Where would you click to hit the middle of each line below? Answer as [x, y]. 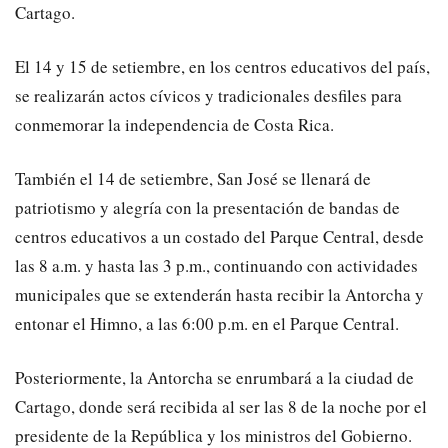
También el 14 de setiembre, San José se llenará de [193, 178]
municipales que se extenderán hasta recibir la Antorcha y [219, 294]
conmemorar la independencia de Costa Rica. [174, 124]
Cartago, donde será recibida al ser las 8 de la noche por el [221, 406]
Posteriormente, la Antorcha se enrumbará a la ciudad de [214, 377]
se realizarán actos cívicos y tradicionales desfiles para [208, 95]
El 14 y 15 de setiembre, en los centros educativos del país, [222, 66]
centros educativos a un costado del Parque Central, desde [219, 236]
